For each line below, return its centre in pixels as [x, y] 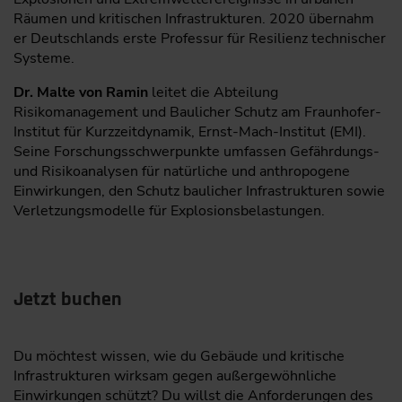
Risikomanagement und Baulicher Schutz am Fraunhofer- [197, 113]
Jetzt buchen [68, 300]
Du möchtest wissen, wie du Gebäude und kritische [179, 357]
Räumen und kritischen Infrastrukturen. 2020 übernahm [194, 19]
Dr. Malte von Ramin [81, 93]
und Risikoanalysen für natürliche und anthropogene [182, 172]
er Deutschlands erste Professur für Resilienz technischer [200, 39]
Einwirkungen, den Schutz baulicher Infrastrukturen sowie [199, 192]
